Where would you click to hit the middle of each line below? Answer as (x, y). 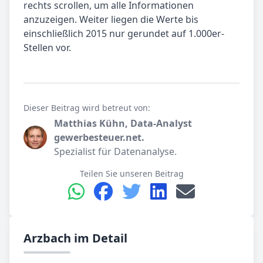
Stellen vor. (47, 47)
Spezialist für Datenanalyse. (115, 151)
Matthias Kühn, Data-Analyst (123, 123)
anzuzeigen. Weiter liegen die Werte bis (111, 19)
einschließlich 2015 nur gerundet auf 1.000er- (124, 33)
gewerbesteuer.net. (99, 137)
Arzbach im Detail (75, 238)
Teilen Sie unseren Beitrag (131, 173)
